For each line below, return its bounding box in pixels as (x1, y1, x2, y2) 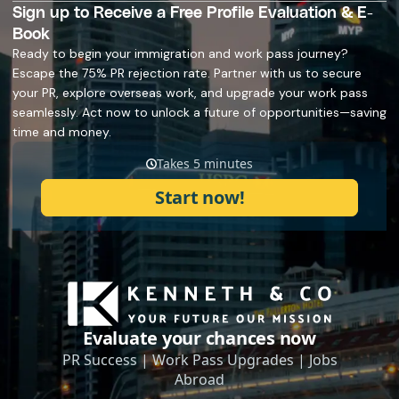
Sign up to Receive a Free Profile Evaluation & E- (12, 2, 373, 21)
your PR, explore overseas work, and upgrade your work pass (12, 85, 368, 102)
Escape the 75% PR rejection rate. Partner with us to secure (12, 65, 362, 82)
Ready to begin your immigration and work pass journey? (12, 45, 348, 62)
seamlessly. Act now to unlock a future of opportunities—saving (12, 104, 387, 121)
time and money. (12, 124, 111, 141)
